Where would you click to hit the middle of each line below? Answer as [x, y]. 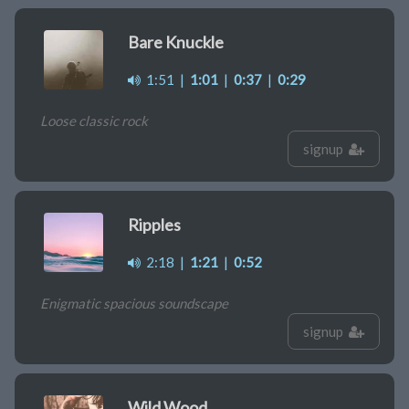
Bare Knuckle [176, 42]
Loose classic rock [94, 121]
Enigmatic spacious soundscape [134, 304]
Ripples [154, 225]
